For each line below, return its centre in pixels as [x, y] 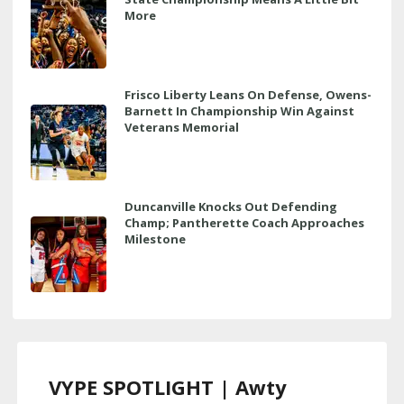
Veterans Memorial [182, 127]
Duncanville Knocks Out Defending [231, 206]
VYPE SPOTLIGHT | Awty [168, 386]
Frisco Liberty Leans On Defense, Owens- [248, 94]
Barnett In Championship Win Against [239, 110]
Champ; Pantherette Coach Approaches [244, 222]
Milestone [155, 239]
